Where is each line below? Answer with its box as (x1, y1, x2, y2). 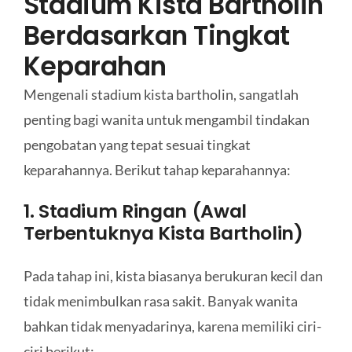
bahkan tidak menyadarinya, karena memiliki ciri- (23, 317, 321, 335)
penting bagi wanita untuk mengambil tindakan (23, 110, 310, 128)
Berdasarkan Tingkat (23, 17, 290, 53)
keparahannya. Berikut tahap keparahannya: (23, 160, 291, 178)
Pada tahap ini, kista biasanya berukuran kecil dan (23, 267, 323, 285)
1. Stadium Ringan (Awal (23, 198, 247, 225)
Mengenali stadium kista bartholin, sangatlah (23, 85, 299, 103)
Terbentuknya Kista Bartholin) (23, 220, 303, 247)
